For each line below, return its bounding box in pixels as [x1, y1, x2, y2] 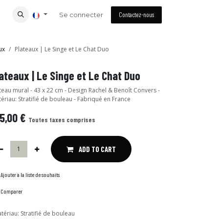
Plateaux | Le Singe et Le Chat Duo [15, 45, 109, 53]
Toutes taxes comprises [28, 116, 95, 124]
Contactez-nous [119, 10, 154, 19]
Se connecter [59, 10, 103, 19]
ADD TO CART [79, 145, 116, 153]
